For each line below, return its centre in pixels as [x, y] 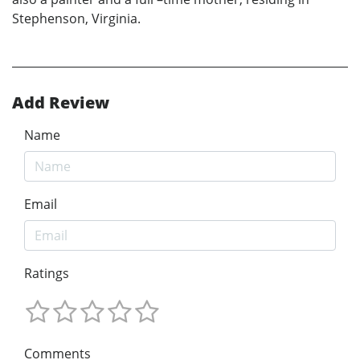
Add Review [61, 103]
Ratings [47, 274]
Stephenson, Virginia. [76, 19]
